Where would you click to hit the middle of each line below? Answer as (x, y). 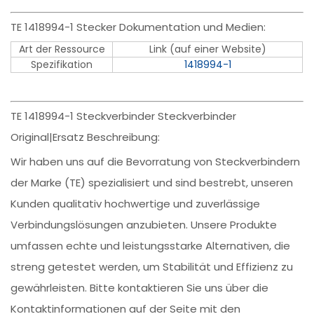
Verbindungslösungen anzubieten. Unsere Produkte (144, 225)
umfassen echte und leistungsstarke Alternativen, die (151, 246)
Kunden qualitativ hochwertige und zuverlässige (136, 204)
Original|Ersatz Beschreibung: (86, 137)
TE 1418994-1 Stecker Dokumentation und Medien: (138, 27)
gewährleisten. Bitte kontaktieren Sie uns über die (140, 288)
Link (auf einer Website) (207, 49)
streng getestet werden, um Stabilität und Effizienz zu (152, 267)
